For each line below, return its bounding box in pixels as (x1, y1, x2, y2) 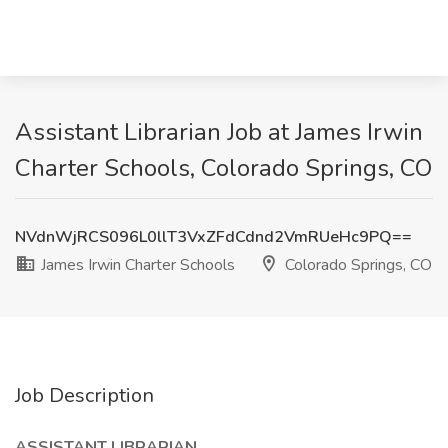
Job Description (15, 382, 154, 409)
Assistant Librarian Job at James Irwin (15, 116, 423, 148)
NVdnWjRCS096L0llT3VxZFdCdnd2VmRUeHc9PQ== (15, 226, 412, 248)
